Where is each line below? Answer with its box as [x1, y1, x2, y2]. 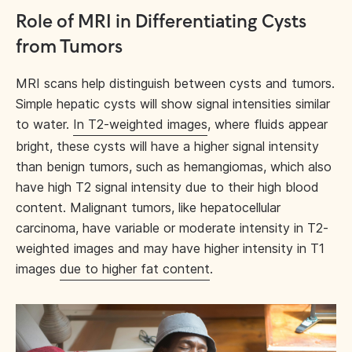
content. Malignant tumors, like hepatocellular [16, 200, 280, 215]
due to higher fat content [60, 261, 210, 277]
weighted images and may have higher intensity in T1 [16, 240, 324, 256]
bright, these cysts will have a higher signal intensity [16, 138, 319, 154]
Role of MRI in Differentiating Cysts [16, 13, 306, 32]
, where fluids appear [207, 116, 328, 132]
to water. [16, 116, 73, 132]
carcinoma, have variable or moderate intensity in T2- [16, 220, 328, 236]
